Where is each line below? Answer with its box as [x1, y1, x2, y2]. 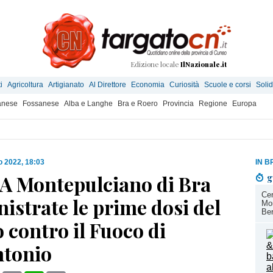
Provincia [163, 99, 194, 108]
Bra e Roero [118, 99, 158, 108]
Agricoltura [7, 80, 43, 89]
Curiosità [169, 80, 199, 89]
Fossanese [23, 99, 59, 108]
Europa [232, 99, 257, 108]
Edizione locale [130, 60, 180, 69]
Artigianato [48, 80, 84, 89]
